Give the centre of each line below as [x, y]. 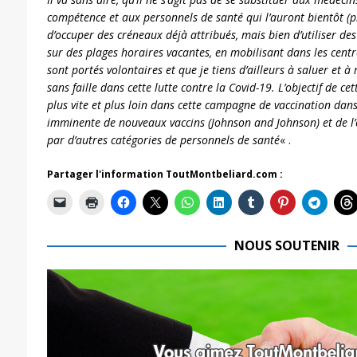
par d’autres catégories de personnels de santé [163, 139]
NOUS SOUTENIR [286, 245]
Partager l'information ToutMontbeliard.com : [165, 174]
